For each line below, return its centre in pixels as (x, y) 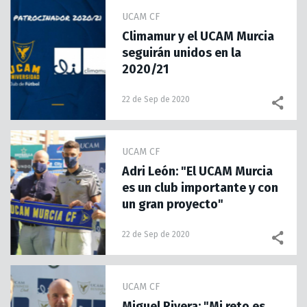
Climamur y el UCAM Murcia (198, 36)
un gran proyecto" (173, 204)
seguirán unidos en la (182, 53)
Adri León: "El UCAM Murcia (198, 171)
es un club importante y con (200, 188)
